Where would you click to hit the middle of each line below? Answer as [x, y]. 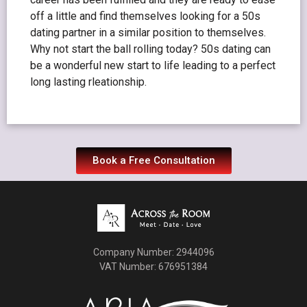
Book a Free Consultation [153, 160]
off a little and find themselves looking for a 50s [145, 16]
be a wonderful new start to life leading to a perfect [153, 66]
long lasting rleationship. [88, 82]
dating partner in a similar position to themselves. [148, 33]
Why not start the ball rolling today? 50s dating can [150, 49]
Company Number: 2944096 [153, 252]
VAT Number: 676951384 [153, 266]
